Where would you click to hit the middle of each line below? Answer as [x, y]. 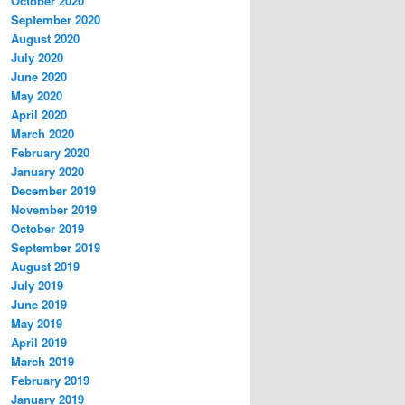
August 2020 [45, 39]
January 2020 [47, 172]
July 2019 [37, 286]
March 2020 [42, 134]
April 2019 [39, 343]
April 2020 [39, 115]
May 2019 [37, 324]
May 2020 [37, 96]
